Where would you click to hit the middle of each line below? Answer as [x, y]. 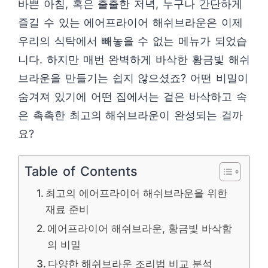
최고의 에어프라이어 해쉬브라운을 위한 [137, 193]
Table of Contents [81, 171]
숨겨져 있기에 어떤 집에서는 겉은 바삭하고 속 [133, 97]
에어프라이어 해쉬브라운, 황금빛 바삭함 [140, 228]
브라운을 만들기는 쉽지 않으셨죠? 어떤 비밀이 [133, 78]
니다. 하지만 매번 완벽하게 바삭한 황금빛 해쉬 [134, 60]
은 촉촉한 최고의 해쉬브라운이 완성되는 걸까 [130, 115]
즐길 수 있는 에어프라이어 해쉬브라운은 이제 [130, 22]
